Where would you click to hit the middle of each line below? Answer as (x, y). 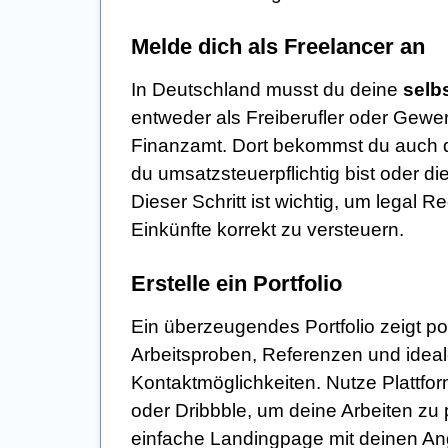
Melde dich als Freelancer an (278, 46)
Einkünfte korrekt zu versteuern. (267, 229)
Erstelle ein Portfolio (236, 283)
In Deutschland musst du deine (267, 89)
